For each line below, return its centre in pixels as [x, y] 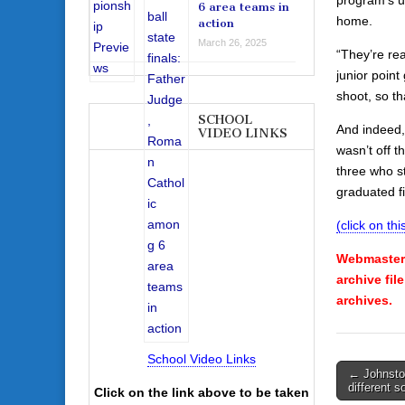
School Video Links [202, 359]
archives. [364, 300]
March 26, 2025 [232, 43]
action [216, 24]
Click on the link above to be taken [202, 393]
